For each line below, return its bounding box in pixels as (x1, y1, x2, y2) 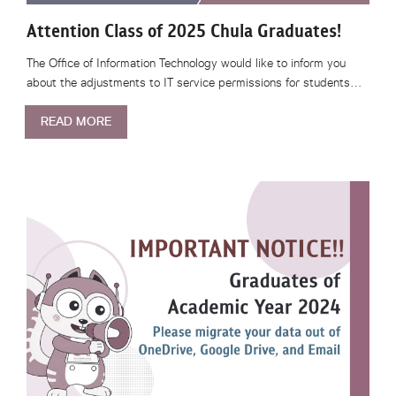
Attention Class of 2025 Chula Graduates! (27, 17, 341, 46)
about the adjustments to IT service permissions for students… (27, 71, 362, 95)
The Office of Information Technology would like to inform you (27, 51, 346, 75)
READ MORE (41, 110, 111, 133)
